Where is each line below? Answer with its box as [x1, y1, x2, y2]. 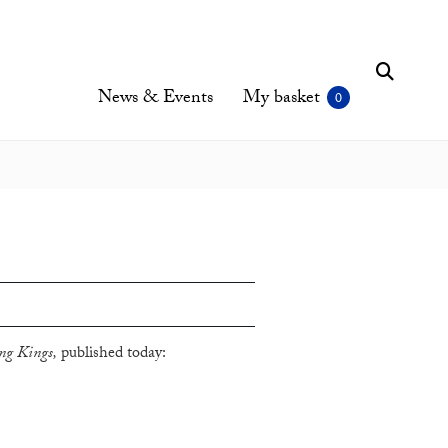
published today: [56, 341, 166, 369]
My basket [243, 84, 320, 115]
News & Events [98, 84, 213, 115]
